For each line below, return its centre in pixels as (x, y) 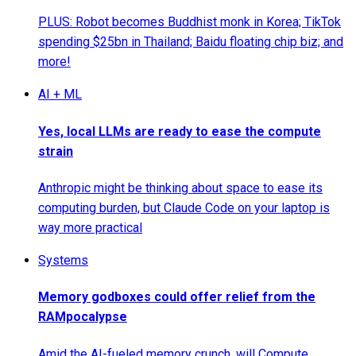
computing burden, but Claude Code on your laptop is (184, 207)
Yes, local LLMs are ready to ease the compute (180, 131)
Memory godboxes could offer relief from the (177, 297)
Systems (63, 260)
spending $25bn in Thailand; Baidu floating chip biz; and (191, 42)
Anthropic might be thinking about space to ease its (180, 188)
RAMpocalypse (83, 317)
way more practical (90, 227)
